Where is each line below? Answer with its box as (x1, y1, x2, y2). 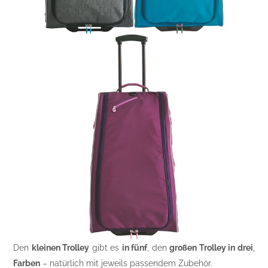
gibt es (89, 242, 122, 252)
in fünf (121, 242, 148, 252)
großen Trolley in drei (169, 242, 253, 252)
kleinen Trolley (31, 242, 90, 252)
